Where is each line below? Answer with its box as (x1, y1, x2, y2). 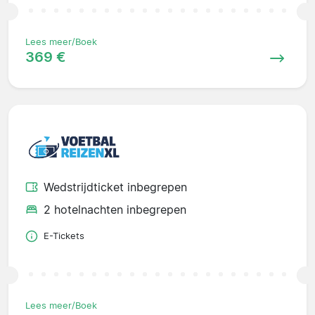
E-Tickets (44, 231, 84, 242)
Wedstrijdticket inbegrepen (44, 180, 187, 195)
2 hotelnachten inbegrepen (44, 202, 186, 217)
